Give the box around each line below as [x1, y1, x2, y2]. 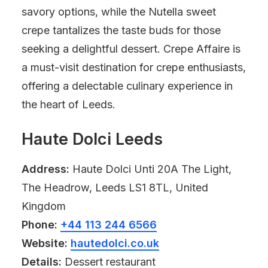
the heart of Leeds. [22, 98, 115, 111]
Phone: [22, 218, 57, 231]
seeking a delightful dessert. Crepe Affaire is [22, 42, 240, 55]
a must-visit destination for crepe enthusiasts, [22, 61, 246, 74]
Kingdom [22, 200, 66, 212]
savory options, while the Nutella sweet [22, 5, 216, 18]
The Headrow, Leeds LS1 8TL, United [22, 181, 208, 194]
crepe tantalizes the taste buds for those [22, 24, 221, 36]
